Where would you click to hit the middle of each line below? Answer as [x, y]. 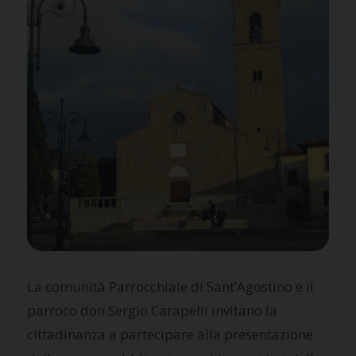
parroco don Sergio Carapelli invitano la [153, 310]
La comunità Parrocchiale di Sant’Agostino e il [171, 286]
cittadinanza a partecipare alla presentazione [170, 334]
